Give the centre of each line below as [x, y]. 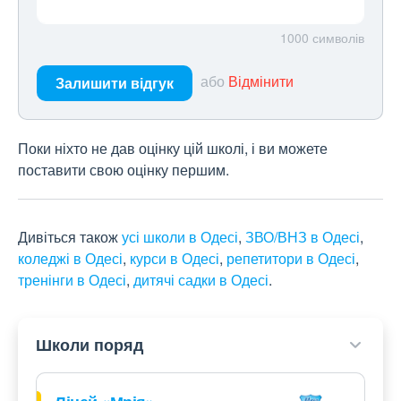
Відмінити [261, 81]
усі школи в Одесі [180, 237]
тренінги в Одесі [72, 280]
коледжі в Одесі [70, 259]
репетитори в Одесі [291, 259]
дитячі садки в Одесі [201, 280]
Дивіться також [70, 237]
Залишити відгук [115, 83]
